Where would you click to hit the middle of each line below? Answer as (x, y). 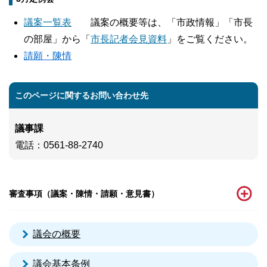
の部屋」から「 (57, 39)
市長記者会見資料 (129, 39)
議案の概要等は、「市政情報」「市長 (162, 23)
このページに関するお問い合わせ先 (82, 96)
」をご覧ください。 (210, 39)
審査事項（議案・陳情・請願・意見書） (84, 194)
